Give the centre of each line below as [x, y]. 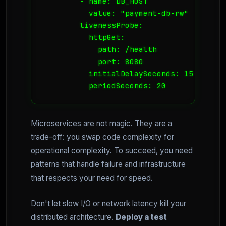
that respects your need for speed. [92, 178]
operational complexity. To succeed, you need [112, 151]
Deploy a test [141, 217]
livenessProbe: [93, 25]
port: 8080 [93, 62]
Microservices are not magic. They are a [101, 124]
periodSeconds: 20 [105, 86]
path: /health [100, 49]
